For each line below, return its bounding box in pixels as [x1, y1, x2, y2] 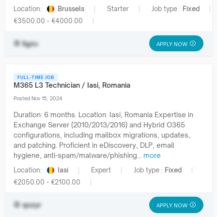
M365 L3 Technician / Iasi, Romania [14, 80, 130, 89]
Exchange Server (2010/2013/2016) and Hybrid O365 [14, 120, 185, 129]
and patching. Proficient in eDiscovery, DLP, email [14, 140, 174, 149]
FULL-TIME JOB [17, 74, 54, 80]
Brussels [58, 4, 84, 13]
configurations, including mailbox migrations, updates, [14, 130, 190, 139]
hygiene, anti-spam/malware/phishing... [14, 151, 143, 159]
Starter [107, 4, 129, 13]
